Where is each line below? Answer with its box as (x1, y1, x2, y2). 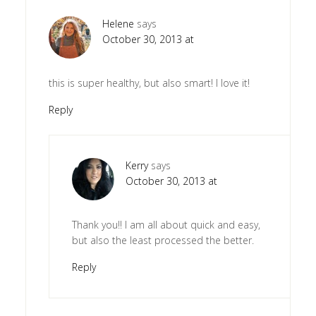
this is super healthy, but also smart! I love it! (48, 75, 250, 90)
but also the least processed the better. (71, 233, 254, 247)
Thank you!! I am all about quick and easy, (71, 217, 260, 231)
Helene (102, 16, 134, 30)
